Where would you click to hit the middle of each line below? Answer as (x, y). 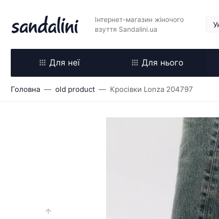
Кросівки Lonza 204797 (152, 89)
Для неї (65, 63)
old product (75, 89)
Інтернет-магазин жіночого (139, 20)
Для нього (162, 63)
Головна (25, 89)
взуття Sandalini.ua (126, 29)
